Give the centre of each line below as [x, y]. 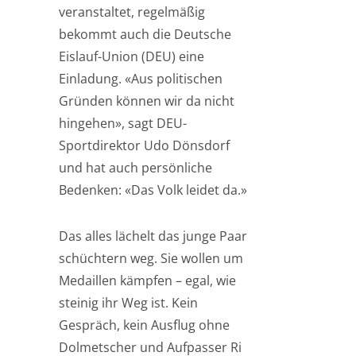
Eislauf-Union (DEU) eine [132, 56]
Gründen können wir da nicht [147, 101]
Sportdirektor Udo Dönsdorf [144, 145]
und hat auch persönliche [135, 168]
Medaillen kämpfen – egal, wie [147, 281]
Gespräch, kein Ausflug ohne [144, 325]
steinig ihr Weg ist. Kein [128, 303]
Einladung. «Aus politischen [141, 79]
